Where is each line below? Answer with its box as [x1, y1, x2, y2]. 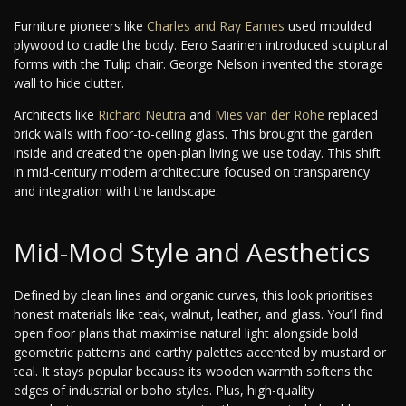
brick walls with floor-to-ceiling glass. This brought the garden [14, 125, 372, 143]
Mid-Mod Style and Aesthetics [14, 235, 370, 270]
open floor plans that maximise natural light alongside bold [14, 324, 358, 343]
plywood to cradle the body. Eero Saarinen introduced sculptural [14, 36, 388, 54]
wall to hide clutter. [14, 74, 124, 92]
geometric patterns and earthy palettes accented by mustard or [14, 343, 386, 362]
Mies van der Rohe [215, 106, 324, 124]
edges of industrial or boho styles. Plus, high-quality [14, 382, 314, 400]
